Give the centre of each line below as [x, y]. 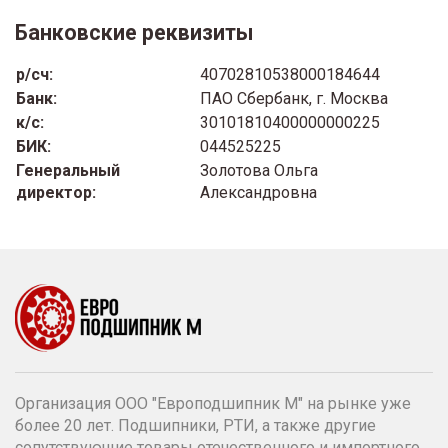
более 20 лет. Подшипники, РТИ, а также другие [195, 425]
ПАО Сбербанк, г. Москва [294, 98]
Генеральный [68, 170]
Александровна [258, 192]
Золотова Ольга [259, 170]
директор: [56, 192]
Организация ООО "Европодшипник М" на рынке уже [213, 403]
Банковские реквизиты [134, 32]
